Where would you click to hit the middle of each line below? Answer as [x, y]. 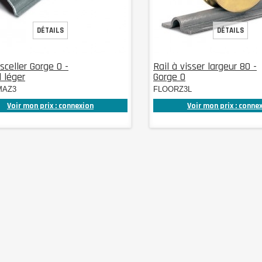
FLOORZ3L [172, 89]
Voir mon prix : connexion [50, 106]
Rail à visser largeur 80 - [205, 66]
